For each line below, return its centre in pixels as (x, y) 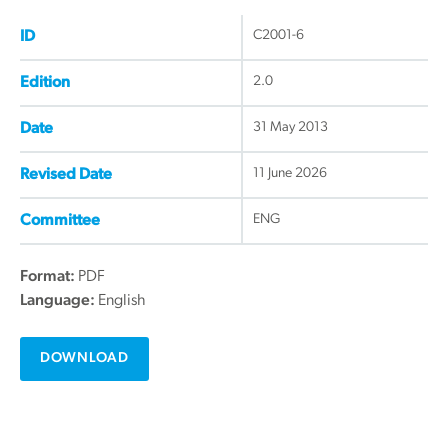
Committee (60, 220)
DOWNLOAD (84, 358)
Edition (45, 82)
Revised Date (66, 174)
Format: (49, 276)
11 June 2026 (290, 173)
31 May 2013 (290, 127)
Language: (59, 300)
